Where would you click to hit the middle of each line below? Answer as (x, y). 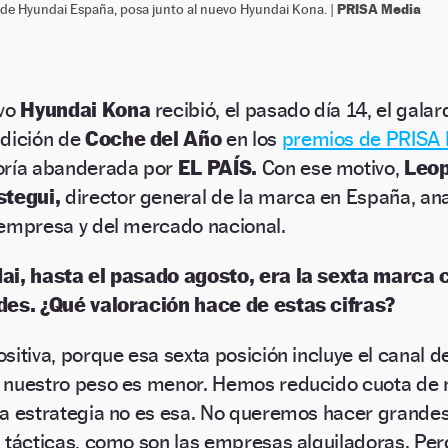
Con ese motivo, (330, 168)
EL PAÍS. (217, 168)
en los (251, 139)
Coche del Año (153, 139)
